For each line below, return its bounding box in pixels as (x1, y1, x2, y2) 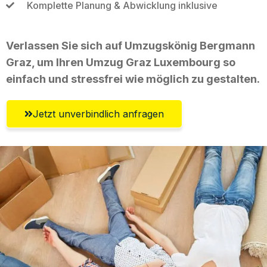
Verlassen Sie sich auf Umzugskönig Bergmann (6, 39, 255, 52)
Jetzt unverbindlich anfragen (33, 107, 164, 120)
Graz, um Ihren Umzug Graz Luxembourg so (6, 55, 235, 69)
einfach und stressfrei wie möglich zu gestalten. (6, 72, 260, 85)
